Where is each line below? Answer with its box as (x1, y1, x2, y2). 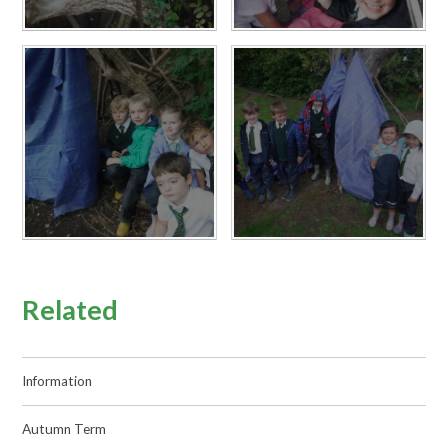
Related (22, 292, 119, 326)
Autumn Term (22, 421, 107, 438)
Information (22, 373, 93, 390)
